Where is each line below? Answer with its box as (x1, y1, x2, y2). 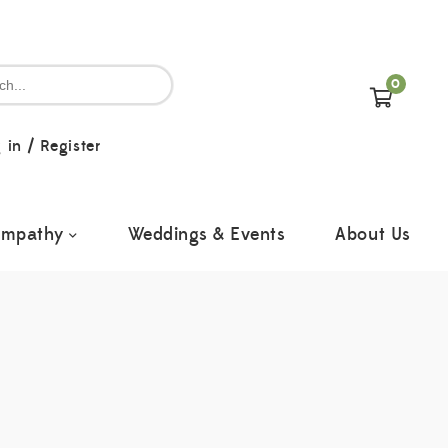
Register (40, 135, 101, 156)
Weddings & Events (127, 223, 286, 246)
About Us (335, 223, 411, 246)
